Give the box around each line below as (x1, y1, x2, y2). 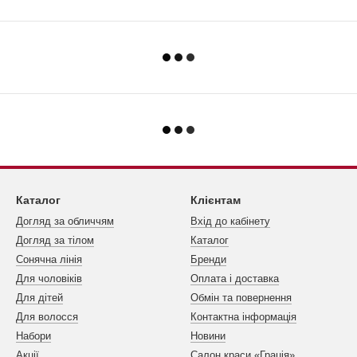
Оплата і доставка (190, 273, 279, 285)
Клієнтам (190, 194, 241, 207)
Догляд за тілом (16, 234, 94, 247)
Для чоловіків (16, 273, 82, 285)
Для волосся (16, 311, 78, 324)
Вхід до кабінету (190, 215, 270, 228)
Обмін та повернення (190, 292, 292, 304)
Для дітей (16, 292, 63, 304)
